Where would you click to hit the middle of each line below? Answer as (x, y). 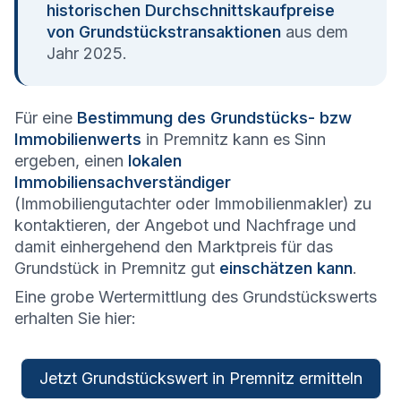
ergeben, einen (71, 161)
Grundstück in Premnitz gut (117, 269)
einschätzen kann (286, 269)
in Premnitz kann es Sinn (234, 140)
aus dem (315, 32)
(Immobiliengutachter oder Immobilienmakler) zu (193, 204)
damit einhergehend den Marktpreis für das (174, 247)
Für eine (46, 118)
